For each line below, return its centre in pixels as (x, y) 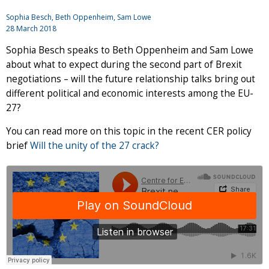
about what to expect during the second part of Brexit (124, 64)
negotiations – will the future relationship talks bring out (131, 79)
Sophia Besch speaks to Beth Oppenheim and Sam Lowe (130, 50)
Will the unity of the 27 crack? (95, 145)
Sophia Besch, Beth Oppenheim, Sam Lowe (79, 17)
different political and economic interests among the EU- (130, 93)
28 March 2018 (31, 28)
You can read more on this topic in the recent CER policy (129, 131)
